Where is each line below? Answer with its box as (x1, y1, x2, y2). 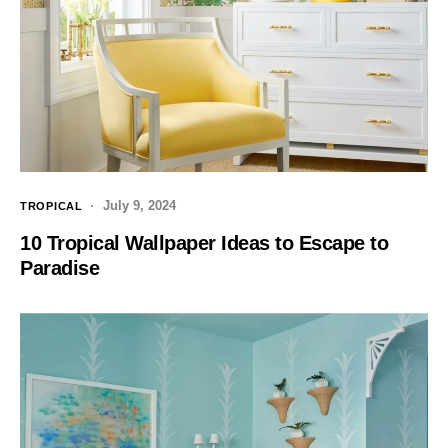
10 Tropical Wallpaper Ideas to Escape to (20, 232, 388, 255)
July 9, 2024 (102, 198, 176, 214)
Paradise (20, 257, 99, 280)
